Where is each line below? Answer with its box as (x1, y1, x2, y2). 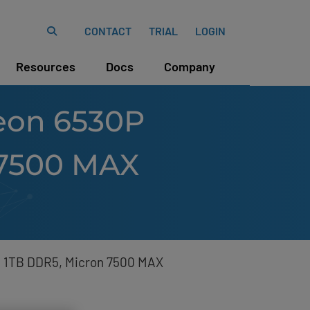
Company (164, 59, 215, 74)
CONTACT (84, 24, 131, 37)
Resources (16, 59, 75, 74)
